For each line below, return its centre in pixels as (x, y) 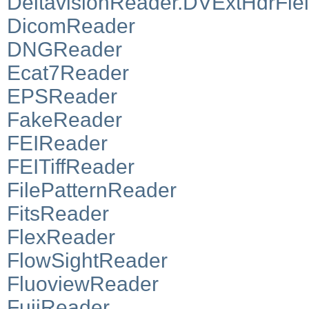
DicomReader (71, 26)
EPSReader (62, 96)
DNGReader (64, 49)
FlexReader (61, 237)
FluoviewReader (83, 283)
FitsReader (58, 213)
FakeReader (64, 119)
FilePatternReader (92, 190)
